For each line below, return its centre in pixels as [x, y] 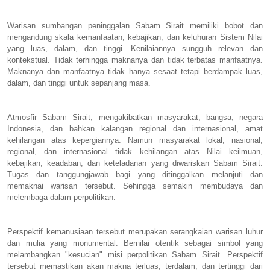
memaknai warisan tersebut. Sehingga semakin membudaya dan [135, 186]
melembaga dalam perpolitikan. [61, 197]
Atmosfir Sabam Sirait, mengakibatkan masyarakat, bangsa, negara [135, 117]
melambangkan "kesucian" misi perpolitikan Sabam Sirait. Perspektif [135, 254]
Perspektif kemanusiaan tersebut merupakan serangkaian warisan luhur [135, 231]
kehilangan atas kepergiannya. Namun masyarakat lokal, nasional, [135, 140]
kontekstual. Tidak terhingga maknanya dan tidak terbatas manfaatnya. [135, 60]
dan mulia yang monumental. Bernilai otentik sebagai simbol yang [135, 243]
